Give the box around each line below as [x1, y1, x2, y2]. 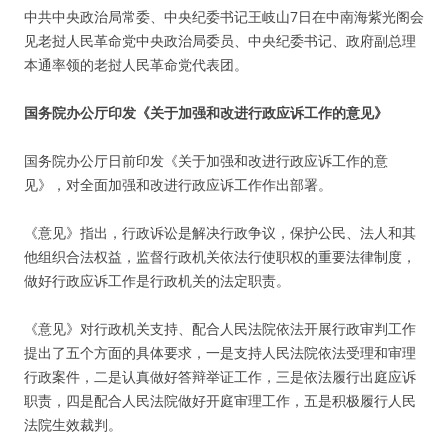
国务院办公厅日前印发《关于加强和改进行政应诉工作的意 [24, 151, 388, 170]
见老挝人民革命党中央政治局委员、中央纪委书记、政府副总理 [24, 31, 416, 50]
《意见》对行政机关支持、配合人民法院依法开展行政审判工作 [24, 319, 416, 338]
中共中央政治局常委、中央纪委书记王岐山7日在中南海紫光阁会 [24, 7, 424, 26]
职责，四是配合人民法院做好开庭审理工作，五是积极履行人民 [24, 391, 416, 410]
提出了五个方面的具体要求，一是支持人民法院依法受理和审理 [24, 343, 416, 362]
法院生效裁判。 [24, 415, 122, 434]
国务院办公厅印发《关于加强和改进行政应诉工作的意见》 [24, 103, 388, 122]
